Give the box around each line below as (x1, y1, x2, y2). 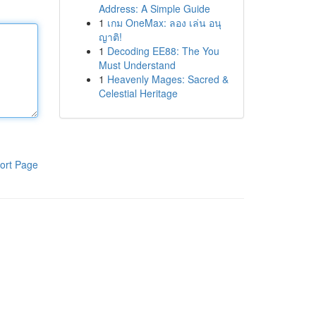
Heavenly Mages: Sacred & (107, 72, 229, 86)
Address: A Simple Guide (98, 1, 210, 16)
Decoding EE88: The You (107, 44, 219, 58)
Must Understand (98, 58, 176, 72)
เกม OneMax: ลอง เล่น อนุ (107, 16, 221, 30)
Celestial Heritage (98, 86, 178, 100)
